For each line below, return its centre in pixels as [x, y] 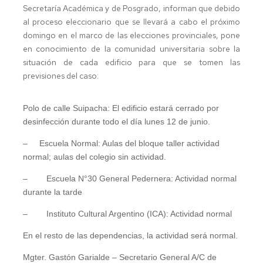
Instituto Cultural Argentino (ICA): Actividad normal [139, 213]
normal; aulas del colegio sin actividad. [94, 156]
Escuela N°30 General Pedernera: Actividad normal [141, 178]
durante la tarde [52, 192]
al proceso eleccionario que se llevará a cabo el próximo [131, 21]
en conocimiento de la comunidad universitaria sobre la [131, 48]
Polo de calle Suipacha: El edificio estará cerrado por [121, 108]
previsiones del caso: [60, 75]
